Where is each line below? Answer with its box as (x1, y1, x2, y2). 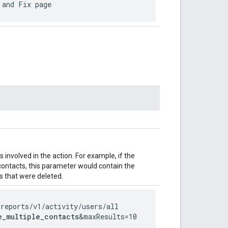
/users (78, 201, 102, 211)
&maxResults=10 (79, 211, 137, 221)
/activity (41, 201, 78, 211)
